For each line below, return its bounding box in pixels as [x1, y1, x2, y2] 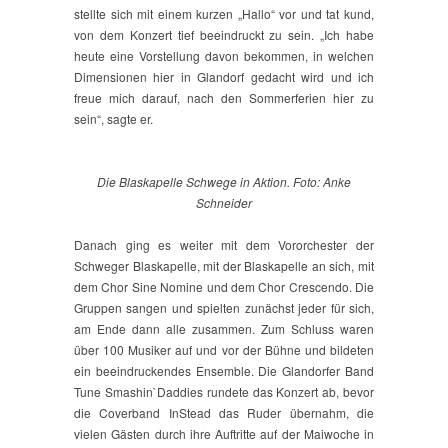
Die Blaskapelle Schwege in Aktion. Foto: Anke [97, 173, 351, 191]
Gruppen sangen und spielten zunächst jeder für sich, [74, 299, 374, 317]
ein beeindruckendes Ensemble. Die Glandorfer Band [74, 362, 374, 380]
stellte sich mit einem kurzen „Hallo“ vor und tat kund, [74, 5, 374, 23]
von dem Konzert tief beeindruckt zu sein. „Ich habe [74, 26, 374, 44]
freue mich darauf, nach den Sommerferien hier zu [74, 89, 374, 107]
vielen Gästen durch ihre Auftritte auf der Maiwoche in [74, 425, 374, 443]
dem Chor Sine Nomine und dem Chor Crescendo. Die [74, 278, 374, 296]
